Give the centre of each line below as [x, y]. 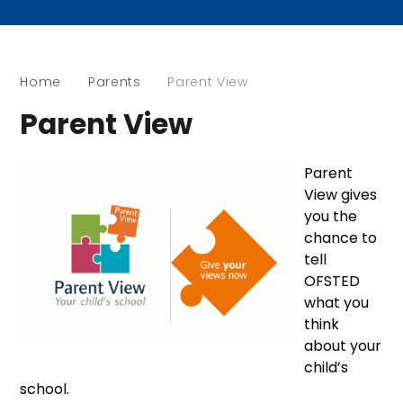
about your [343, 345]
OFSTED [332, 281]
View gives [341, 194]
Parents [114, 81]
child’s [327, 367]
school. [45, 389]
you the [331, 216]
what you [337, 302]
